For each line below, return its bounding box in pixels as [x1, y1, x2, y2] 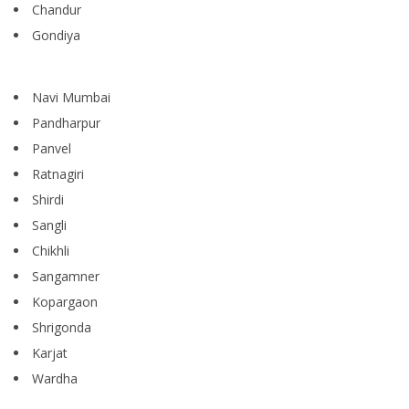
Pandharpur [32, 114, 100, 132]
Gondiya [32, 26, 80, 45]
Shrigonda [32, 319, 91, 337]
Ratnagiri [32, 165, 84, 184]
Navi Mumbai [32, 89, 110, 107]
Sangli [32, 216, 67, 235]
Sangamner [32, 267, 100, 286]
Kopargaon [32, 293, 98, 311]
